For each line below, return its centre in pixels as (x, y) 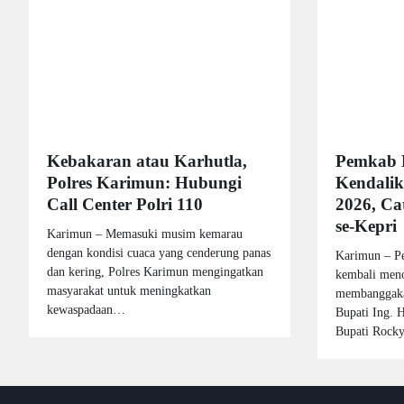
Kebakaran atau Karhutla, (147, 161)
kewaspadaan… (86, 309)
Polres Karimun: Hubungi (144, 182)
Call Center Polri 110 (125, 204)
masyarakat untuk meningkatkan (129, 290)
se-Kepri (366, 225)
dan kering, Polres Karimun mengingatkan (155, 271)
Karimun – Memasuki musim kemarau (145, 233)
